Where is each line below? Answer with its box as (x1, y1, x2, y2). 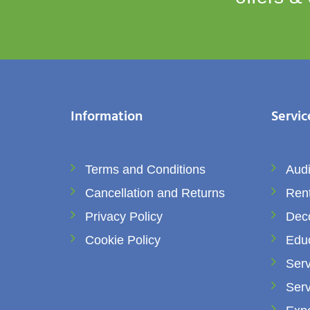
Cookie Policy (85, 233, 161, 248)
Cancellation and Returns (85, 186, 225, 201)
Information (71, 106, 143, 129)
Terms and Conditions (85, 163, 206, 177)
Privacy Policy (85, 210, 163, 224)
